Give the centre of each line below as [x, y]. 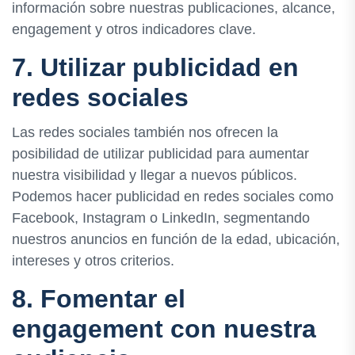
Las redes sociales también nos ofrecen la [145, 132]
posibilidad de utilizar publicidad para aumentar [160, 153]
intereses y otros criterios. [93, 260]
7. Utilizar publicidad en [155, 68]
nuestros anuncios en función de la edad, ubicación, [176, 239]
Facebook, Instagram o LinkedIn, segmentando [161, 218]
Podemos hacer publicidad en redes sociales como [173, 196]
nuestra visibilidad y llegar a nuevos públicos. [155, 175]
